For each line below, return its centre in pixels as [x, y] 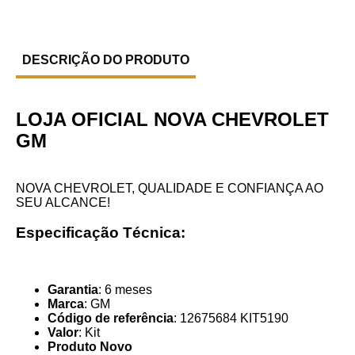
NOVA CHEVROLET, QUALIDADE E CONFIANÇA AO [170, 188]
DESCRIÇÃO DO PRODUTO [106, 59]
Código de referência [111, 319]
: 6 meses [125, 290]
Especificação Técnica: [101, 233]
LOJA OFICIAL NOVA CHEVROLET [172, 119]
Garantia [73, 290]
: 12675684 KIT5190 [231, 319]
